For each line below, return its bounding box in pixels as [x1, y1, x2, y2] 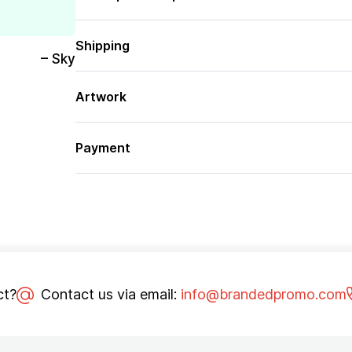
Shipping [75, 38, 130, 53]
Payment [75, 140, 130, 156]
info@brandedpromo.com [180, 286, 346, 302]
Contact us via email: [36, 286, 181, 302]
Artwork [75, 89, 126, 104]
